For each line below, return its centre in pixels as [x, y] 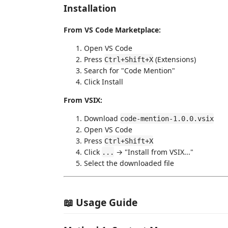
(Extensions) [175, 59]
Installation [90, 8]
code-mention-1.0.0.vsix [167, 118]
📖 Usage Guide [101, 202]
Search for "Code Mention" [130, 70]
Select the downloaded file [129, 163]
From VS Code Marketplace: [112, 30]
